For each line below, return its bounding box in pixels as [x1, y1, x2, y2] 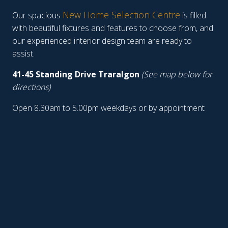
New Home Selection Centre [63, 8, 180, 21]
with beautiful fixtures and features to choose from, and [12, 22, 213, 34]
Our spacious [12, 9, 63, 21]
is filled [180, 9, 206, 21]
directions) [12, 81, 50, 93]
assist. [12, 47, 35, 59]
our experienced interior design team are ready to [12, 35, 192, 46]
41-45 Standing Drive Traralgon [12, 68, 139, 80]
